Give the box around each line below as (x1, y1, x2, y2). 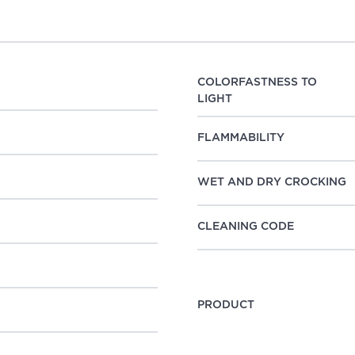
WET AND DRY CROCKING (197, 177, 346, 189)
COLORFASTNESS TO (197, 76, 317, 88)
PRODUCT (197, 300, 254, 311)
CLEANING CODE (197, 221, 294, 233)
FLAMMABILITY (197, 132, 284, 144)
